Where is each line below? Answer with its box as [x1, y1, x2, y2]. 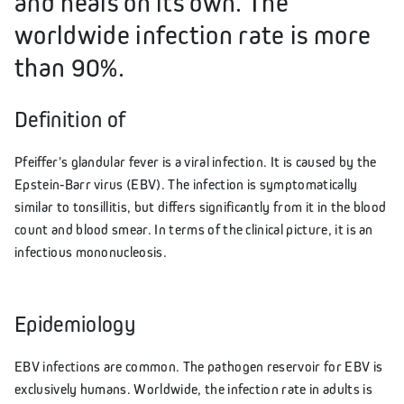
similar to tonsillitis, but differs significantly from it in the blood [14, 197, 387, 215]
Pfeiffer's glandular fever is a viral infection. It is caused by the [14, 152, 377, 170]
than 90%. [14, 51, 124, 82]
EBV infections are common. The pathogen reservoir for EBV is [14, 357, 383, 374]
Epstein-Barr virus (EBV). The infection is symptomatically [14, 175, 358, 192]
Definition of [14, 106, 126, 132]
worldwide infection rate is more [14, 19, 372, 50]
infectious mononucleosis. [14, 243, 168, 260]
